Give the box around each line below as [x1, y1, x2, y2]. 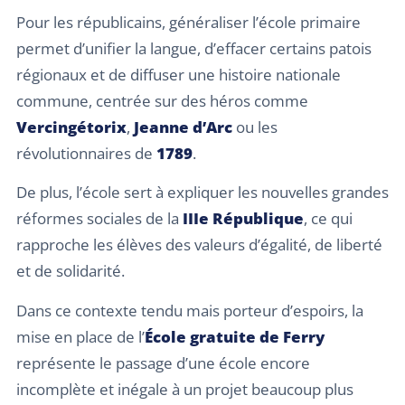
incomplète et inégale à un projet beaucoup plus [16, 378, 353, 400]
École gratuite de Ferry [145, 325, 325, 347]
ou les [232, 116, 278, 137]
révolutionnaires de [16, 142, 156, 164]
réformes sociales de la [16, 208, 183, 230]
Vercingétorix [16, 116, 127, 137]
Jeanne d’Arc [134, 116, 232, 137]
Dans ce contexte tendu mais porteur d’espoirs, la [16, 299, 363, 321]
